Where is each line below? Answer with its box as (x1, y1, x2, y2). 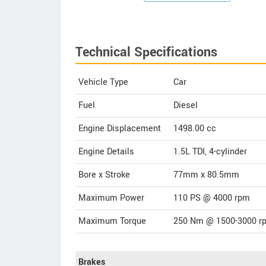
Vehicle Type (78, 76, 128, 88)
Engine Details (78, 145, 134, 158)
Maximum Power (78, 192, 144, 204)
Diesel (173, 99, 198, 112)
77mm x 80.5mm (173, 169, 239, 181)
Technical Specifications (75, 43, 217, 62)
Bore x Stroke (78, 169, 130, 181)
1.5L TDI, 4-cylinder (173, 145, 247, 158)
